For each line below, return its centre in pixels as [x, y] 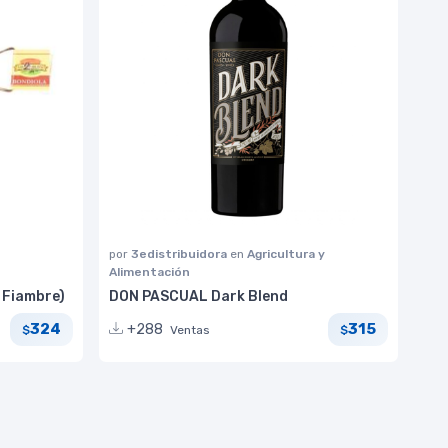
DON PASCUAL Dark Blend [198, 296]
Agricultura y [286, 253]
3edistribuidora [180, 253]
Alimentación [149, 271]
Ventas [190, 329]
